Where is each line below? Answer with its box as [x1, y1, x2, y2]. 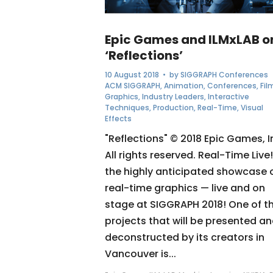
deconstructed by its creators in [105, 230, 264, 244]
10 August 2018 [105, 69, 159, 80]
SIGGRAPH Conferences [180, 69, 268, 80]
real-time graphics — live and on [105, 180, 265, 195]
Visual [241, 102, 263, 113]
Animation [164, 80, 204, 91]
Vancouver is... [105, 246, 176, 261]
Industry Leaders [142, 91, 204, 102]
